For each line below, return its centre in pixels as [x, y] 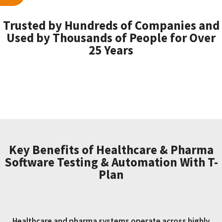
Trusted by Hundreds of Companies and [111, 25]
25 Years [111, 50]
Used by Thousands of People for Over [111, 37]
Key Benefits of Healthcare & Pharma [111, 149]
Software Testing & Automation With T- [111, 162]
